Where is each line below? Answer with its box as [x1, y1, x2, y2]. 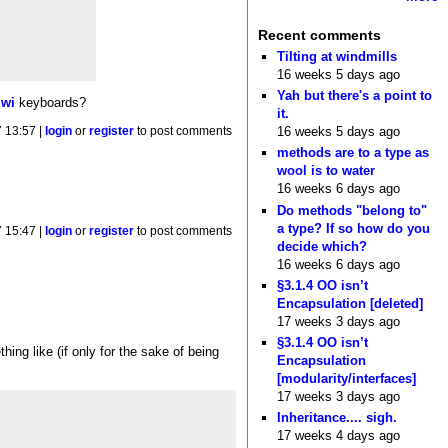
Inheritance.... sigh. [277, 410, 398, 426]
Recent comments [257, 27, 381, 44]
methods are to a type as [277, 145, 430, 161]
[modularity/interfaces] [277, 371, 417, 387]
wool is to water [277, 163, 376, 179]
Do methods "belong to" [277, 202, 428, 218]
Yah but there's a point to [277, 88, 433, 104]
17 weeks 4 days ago [277, 428, 401, 444]
